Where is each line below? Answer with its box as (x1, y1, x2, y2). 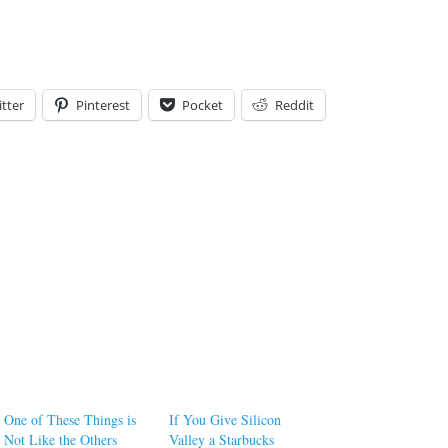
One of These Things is (4, 409, 137, 429)
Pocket (182, 95, 223, 114)
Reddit (275, 95, 314, 114)
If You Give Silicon (169, 409, 282, 429)
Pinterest (76, 95, 130, 114)
